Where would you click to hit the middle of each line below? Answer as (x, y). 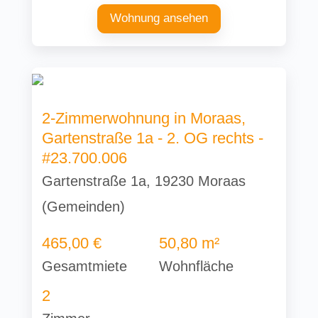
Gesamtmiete (85, 266)
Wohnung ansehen (159, 18)
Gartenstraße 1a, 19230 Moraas (144, 181)
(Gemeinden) (84, 206)
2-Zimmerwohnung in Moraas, (144, 118)
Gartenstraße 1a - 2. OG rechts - (153, 138)
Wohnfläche (196, 266)
